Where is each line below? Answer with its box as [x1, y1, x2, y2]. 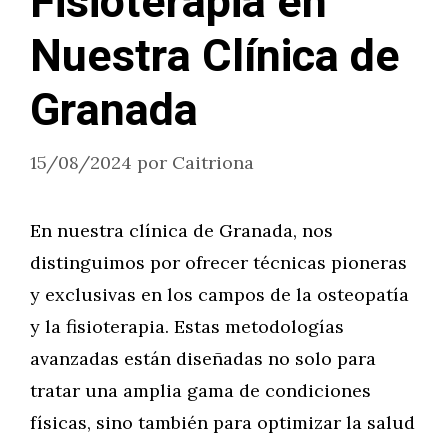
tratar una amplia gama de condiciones [30, 379, 371, 402]
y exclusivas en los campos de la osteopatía [30, 283, 409, 306]
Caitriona [172, 151, 254, 174]
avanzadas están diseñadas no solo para [30, 347, 376, 370]
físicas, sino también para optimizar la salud [30, 411, 415, 434]
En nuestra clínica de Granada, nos [30, 219, 333, 242]
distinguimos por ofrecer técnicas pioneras [30, 251, 407, 274]
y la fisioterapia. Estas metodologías [30, 315, 344, 338]
